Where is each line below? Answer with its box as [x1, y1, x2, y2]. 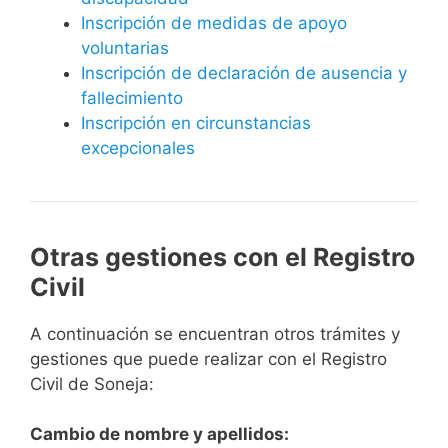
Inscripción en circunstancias [81, 112, 311, 133]
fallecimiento [81, 87, 183, 108]
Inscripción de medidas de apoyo [81, 12, 347, 33]
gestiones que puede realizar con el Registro [30, 348, 387, 369]
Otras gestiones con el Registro [30, 241, 415, 272]
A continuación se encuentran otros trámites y [30, 323, 400, 344]
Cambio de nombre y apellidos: [30, 424, 289, 445]
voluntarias [81, 37, 169, 58]
